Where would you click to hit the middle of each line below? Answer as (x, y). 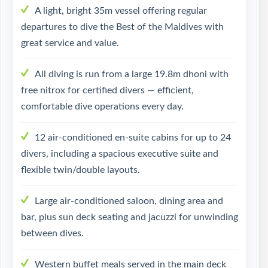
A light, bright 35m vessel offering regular (121, 11)
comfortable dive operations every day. (102, 106)
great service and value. (70, 43)
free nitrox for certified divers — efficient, (107, 90)
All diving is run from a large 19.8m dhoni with (132, 74)
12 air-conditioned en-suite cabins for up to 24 (133, 138)
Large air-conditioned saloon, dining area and (129, 201)
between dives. (52, 233)
